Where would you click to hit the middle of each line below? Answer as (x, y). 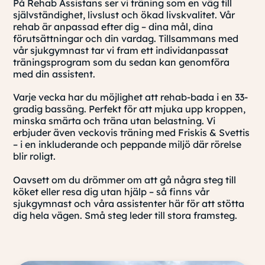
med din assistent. (54, 74)
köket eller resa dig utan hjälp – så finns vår (112, 191)
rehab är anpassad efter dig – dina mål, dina (113, 27)
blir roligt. (35, 156)
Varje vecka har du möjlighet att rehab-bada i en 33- (131, 97)
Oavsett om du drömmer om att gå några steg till (125, 180)
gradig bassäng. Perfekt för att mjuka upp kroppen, (130, 109)
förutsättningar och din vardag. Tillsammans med (126, 39)
